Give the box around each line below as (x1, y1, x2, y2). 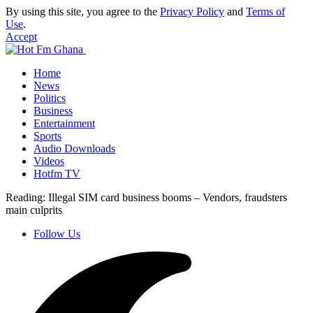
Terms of (246, 6, 285, 17)
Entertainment (34, 117, 95, 129)
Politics (34, 92, 66, 104)
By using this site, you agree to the (6, 6, 160, 17)
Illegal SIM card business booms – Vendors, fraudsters (48, 191, 287, 203)
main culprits (6, 204, 62, 216)
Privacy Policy (160, 6, 224, 17)
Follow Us (34, 228, 80, 240)
